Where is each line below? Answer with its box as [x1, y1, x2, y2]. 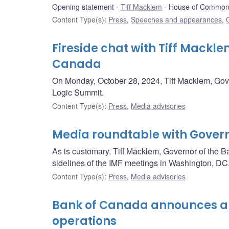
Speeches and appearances [131, 14, 222, 25]
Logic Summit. [52, 86, 104, 99]
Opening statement [52, 2, 114, 12]
